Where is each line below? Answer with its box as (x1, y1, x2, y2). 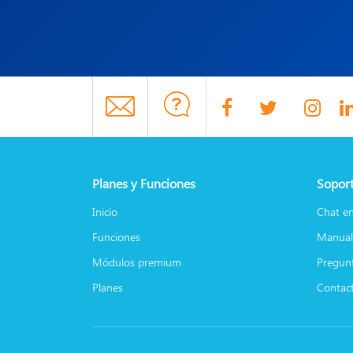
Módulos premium (92, 255, 181, 269)
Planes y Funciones (92, 175, 195, 191)
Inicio (92, 204, 117, 219)
